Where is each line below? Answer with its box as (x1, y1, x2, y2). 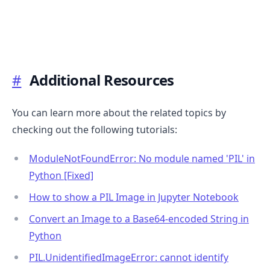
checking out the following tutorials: (12, 122, 177, 136)
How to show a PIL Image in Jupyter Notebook (29, 190, 239, 204)
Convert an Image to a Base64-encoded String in (29, 212, 249, 225)
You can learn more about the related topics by (12, 105, 226, 119)
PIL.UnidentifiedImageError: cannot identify (29, 250, 228, 264)
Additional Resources (29, 69, 174, 90)
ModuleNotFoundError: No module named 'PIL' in (29, 151, 255, 165)
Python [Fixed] (29, 168, 93, 182)
